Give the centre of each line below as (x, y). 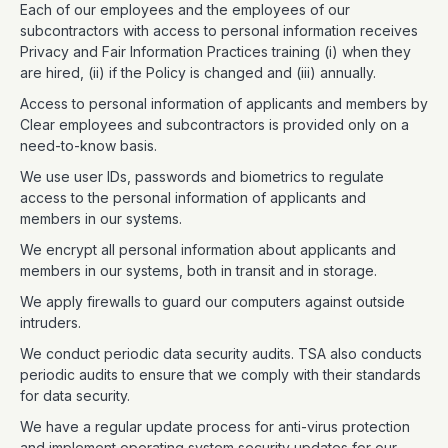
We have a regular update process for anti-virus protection (215, 426)
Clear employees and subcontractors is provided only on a (214, 124)
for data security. (77, 395)
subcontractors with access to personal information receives (219, 30)
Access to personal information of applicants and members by (224, 103)
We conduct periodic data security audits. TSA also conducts (221, 353)
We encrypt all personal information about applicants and (208, 249)
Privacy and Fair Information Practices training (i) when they (215, 51)
